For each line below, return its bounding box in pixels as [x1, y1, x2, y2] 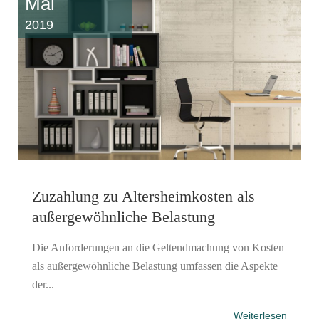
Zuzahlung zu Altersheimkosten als [32, 187, 255, 205]
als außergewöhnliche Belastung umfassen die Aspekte [32, 259, 278, 272]
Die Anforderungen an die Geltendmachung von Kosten [32, 241, 284, 253]
